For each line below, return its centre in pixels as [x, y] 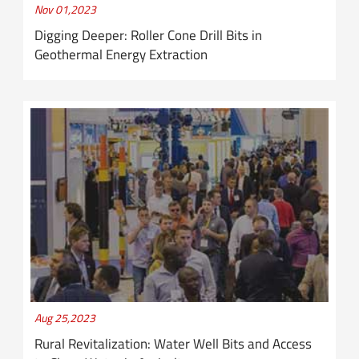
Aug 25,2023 [65, 317]
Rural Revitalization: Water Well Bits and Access [173, 343]
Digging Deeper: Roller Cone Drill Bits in [149, 36]
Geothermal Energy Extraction [121, 55]
